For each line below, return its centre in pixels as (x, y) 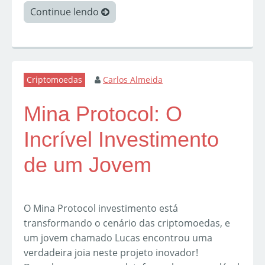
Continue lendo (66, 12)
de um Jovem (88, 165)
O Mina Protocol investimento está (101, 209)
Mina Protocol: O (103, 114)
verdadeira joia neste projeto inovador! (111, 253)
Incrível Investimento (121, 140)
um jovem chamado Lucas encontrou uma (118, 238)
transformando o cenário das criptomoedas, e (127, 223)
